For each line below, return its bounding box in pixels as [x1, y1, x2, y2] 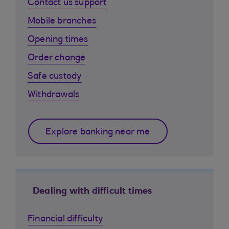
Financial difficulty [28, 215, 103, 224]
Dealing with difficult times [33, 187, 152, 196]
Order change [28, 54, 86, 63]
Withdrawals [28, 90, 80, 100]
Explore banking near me [45, 128, 150, 137]
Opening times [28, 35, 88, 44]
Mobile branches [28, 17, 96, 26]
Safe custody [28, 72, 82, 81]
